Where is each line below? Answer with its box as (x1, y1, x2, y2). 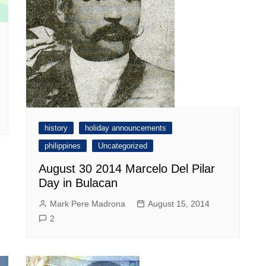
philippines (45, 141, 81, 150)
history (45, 123, 68, 132)
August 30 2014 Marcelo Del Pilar (39, 161, 215, 175)
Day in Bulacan (39, 176, 118, 189)
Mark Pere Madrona (50, 198, 125, 208)
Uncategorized (98, 141, 147, 150)
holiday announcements (85, 123, 166, 132)
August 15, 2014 (148, 198, 210, 208)
